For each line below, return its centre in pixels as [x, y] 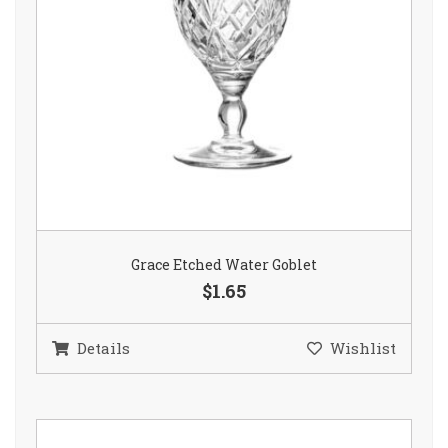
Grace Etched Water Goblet [224, 265]
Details [103, 348]
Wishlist [363, 348]
